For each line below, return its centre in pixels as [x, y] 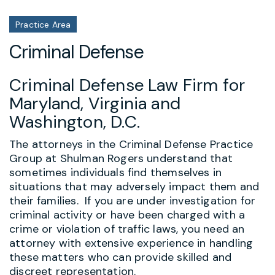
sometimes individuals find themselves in [116, 172]
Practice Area [43, 25]
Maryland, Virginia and [95, 103]
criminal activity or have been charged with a [127, 215]
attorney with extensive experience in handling [131, 243]
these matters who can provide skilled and [121, 257]
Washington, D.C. [75, 122]
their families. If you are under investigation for [133, 200]
